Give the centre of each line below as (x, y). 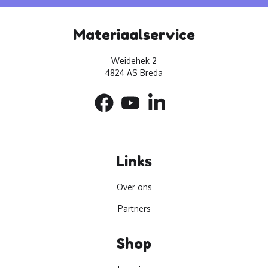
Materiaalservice (134, 35)
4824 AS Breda (134, 73)
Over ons (134, 187)
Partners (134, 208)
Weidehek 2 (134, 61)
